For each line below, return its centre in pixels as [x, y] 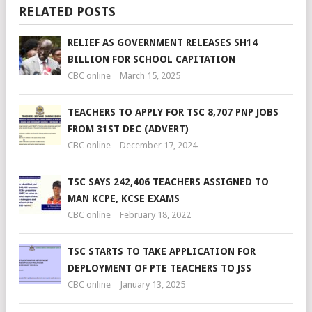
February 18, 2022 [155, 215]
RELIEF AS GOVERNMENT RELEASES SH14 [163, 42]
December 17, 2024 [158, 145]
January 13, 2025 [153, 284]
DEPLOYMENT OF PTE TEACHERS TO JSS [159, 268]
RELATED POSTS [67, 11]
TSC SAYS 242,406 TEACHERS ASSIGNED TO [168, 182]
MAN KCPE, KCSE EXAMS [124, 198]
